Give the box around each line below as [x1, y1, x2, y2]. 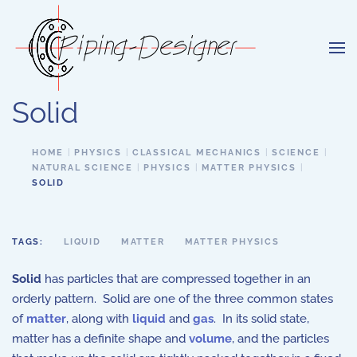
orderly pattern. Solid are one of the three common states [12, 292, 333, 306]
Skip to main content [28, 29, 147, 44]
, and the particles [232, 331, 329, 346]
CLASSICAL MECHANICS [131, 147, 262, 158]
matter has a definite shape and [12, 331, 189, 346]
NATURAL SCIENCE [32, 163, 133, 173]
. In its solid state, [214, 312, 309, 326]
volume [189, 331, 232, 346]
